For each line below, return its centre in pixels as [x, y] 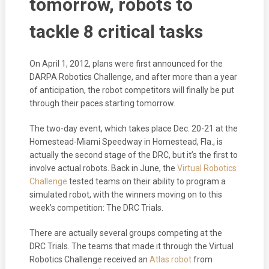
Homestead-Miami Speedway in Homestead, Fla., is [126, 141]
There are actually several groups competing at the [125, 233]
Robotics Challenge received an [89, 259]
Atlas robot [170, 259]
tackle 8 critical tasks [116, 31]
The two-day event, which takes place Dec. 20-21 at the [133, 128]
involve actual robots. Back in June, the [103, 168]
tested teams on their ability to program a [146, 181]
